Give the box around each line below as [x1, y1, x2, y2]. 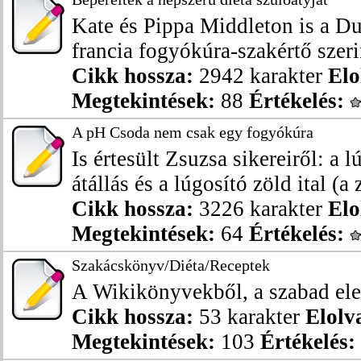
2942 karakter [193, 64, 328, 88]
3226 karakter [193, 197, 328, 221]
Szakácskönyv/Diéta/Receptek [72, 256, 270, 274]
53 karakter [193, 305, 305, 329]
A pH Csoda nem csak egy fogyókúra [72, 123, 313, 141]
